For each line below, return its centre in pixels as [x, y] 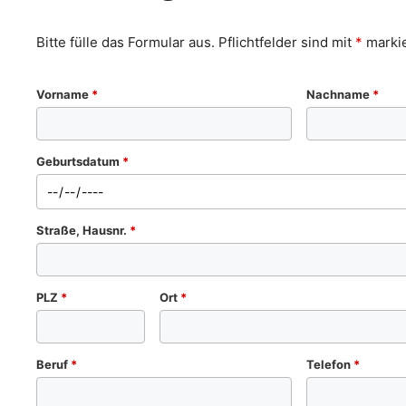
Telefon [330, 364]
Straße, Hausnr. [83, 230]
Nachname [339, 94]
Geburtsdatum [79, 161]
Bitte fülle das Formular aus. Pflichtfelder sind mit [196, 42]
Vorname [64, 94]
